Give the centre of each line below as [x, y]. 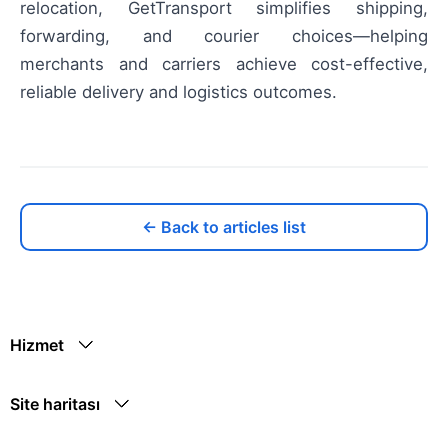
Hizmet [37, 345]
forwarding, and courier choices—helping [224, 35]
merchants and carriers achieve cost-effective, [224, 63]
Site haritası [55, 404]
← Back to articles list [224, 226]
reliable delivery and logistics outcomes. [178, 91]
